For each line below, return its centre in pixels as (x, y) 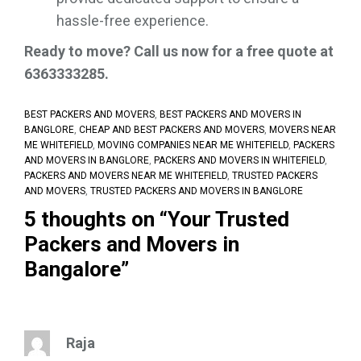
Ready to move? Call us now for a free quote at (179, 51)
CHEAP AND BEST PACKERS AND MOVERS (172, 129)
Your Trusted (228, 219)
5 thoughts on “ (96, 219)
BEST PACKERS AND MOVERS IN (230, 114)
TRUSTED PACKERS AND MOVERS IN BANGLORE (197, 191)
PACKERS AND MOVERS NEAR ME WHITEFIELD (126, 175)
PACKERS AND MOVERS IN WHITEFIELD (239, 160)
